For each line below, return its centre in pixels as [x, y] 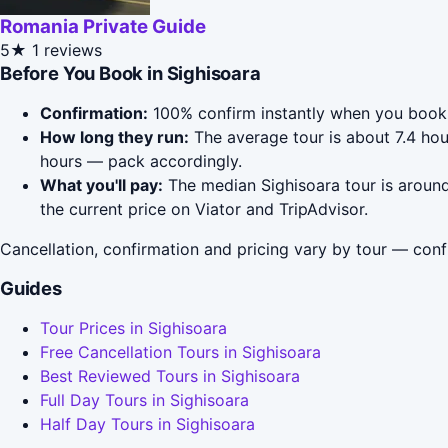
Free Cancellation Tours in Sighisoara [180, 352]
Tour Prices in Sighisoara [133, 328]
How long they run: [114, 137]
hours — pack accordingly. [141, 161]
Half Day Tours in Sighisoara [147, 424]
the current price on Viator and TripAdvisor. [204, 209]
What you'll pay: [101, 185]
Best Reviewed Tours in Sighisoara [170, 376]
